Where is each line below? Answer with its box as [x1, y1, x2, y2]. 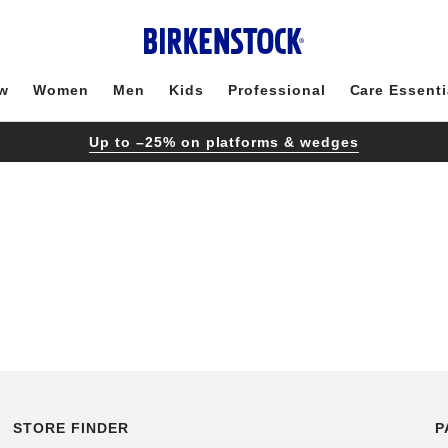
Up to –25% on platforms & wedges [88, 133, 360, 150]
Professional [227, 82, 326, 98]
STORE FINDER [13, 420, 130, 436]
